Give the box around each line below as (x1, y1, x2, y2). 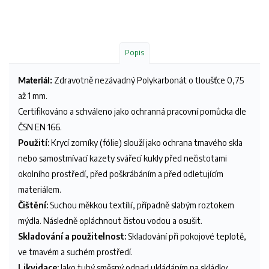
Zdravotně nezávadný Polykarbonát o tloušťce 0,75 (52, 74, 244, 85)
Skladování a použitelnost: (18, 231, 126, 241)
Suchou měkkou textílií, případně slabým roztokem (48, 199, 234, 210)
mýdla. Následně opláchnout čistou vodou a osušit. (18, 215, 204, 226)
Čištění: (18, 199, 48, 210)
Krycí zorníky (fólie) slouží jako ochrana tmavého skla (49, 137, 243, 148)
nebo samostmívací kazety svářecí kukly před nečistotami (18, 153, 227, 163)
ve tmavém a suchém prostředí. (18, 246, 133, 257)
